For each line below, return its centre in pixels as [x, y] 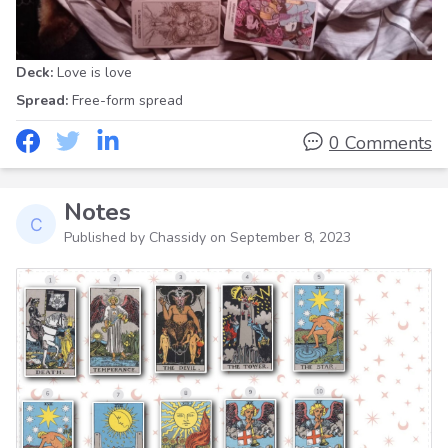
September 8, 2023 [290, 238]
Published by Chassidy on [147, 238]
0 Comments [380, 143]
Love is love [94, 73]
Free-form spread [127, 101]
